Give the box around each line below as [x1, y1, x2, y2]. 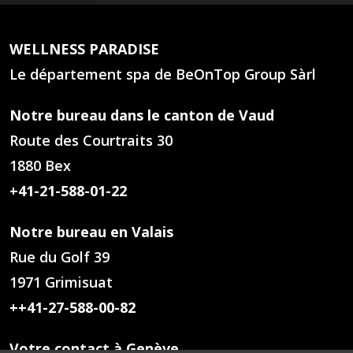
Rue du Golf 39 [9, 247, 110, 266]
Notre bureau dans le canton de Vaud [9, 105, 274, 124]
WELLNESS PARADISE [9, 39, 159, 58]
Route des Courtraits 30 [9, 130, 173, 150]
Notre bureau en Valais [9, 221, 173, 241]
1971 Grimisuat [9, 272, 113, 292]
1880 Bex [9, 155, 71, 175]
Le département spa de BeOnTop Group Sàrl [9, 64, 316, 84]
